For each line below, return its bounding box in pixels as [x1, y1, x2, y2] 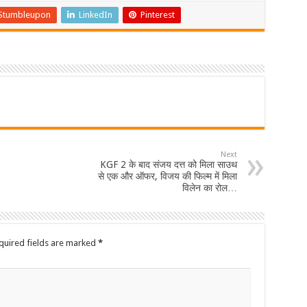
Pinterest [140, 9, 175, 20]
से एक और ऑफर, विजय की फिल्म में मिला [97, 170, 237, 182]
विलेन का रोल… [182, 182, 237, 193]
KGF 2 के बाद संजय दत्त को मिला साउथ [99, 158, 237, 170]
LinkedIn [78, 9, 112, 20]
